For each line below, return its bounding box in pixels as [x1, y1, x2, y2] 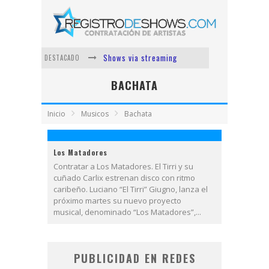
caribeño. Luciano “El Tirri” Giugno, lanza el [53, 183, 208, 195]
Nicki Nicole [103, 94, 146, 107]
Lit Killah [103, 73, 134, 85]
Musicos [81, 108, 109, 119]
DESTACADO [44, 52, 82, 62]
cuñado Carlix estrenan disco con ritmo [53, 172, 195, 183]
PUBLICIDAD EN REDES [73, 250, 196, 266]
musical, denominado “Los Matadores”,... [53, 206, 201, 217]
